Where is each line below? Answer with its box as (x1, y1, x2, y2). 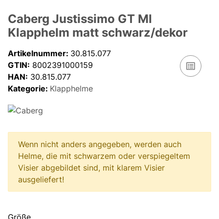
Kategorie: (8, 83, 50, 93)
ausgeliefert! (18, 175, 64, 185)
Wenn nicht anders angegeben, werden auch (18, 139, 181, 150)
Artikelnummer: (8, 48, 70, 58)
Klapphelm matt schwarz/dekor (8, 25, 188, 40)
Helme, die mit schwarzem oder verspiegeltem (18, 151, 190, 161)
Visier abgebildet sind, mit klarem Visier (18, 163, 165, 173)
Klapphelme (50, 83, 93, 93)
